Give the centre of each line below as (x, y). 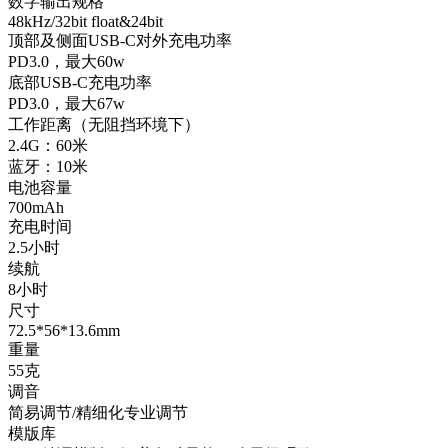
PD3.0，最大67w (66, 103)
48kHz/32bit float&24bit (85, 21)
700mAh (36, 207)
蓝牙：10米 (48, 166)
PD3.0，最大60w (66, 61)
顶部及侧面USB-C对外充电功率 (120, 40)
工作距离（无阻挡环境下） (104, 124)
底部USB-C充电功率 (80, 82)
